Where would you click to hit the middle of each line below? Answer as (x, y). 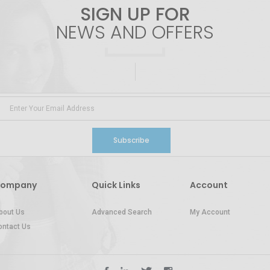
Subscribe (131, 140)
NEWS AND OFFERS (135, 32)
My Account (210, 212)
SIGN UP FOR (135, 14)
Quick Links (116, 185)
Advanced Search (121, 212)
